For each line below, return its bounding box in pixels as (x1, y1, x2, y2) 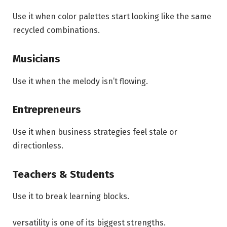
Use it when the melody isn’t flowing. (13, 76, 148, 86)
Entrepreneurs (13, 103, 81, 116)
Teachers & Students (13, 168, 115, 180)
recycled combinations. (13, 25, 100, 35)
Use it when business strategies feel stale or (13, 127, 177, 137)
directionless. (13, 140, 63, 150)
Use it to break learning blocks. (13, 191, 129, 201)
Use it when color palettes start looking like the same (13, 12, 211, 22)
